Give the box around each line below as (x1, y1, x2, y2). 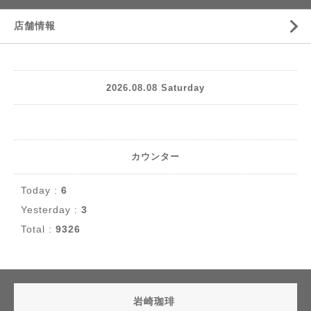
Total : (21, 224, 56, 235)
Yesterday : (21, 204, 81, 215)
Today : (21, 185, 61, 196)
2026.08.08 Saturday (106, 82, 205, 93)
